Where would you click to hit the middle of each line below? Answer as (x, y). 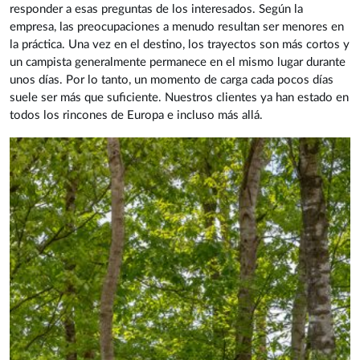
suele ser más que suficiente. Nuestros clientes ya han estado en (179, 98)
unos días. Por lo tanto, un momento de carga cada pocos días (172, 80)
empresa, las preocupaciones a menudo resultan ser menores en (177, 27)
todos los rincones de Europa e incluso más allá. (136, 116)
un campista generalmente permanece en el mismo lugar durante (178, 63)
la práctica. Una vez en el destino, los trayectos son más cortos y (180, 45)
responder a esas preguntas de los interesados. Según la (156, 10)
